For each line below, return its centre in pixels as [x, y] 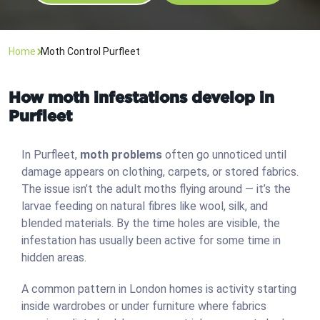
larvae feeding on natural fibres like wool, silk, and [145, 206]
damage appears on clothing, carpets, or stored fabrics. [160, 172]
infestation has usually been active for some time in [151, 241]
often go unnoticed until [224, 155]
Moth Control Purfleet [90, 52]
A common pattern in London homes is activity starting [159, 289]
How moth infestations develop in [141, 97]
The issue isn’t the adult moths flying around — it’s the [156, 189]
